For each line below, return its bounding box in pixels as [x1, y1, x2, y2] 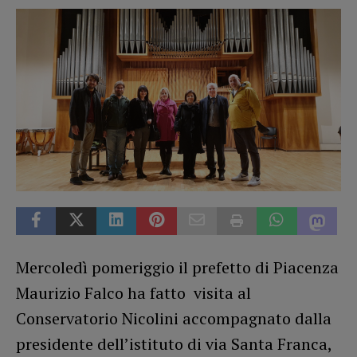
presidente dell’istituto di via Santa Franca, [16, 333, 331, 355]
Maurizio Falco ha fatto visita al [16, 282, 251, 304]
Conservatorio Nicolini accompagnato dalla [16, 308, 331, 330]
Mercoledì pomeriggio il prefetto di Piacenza [16, 257, 339, 279]
